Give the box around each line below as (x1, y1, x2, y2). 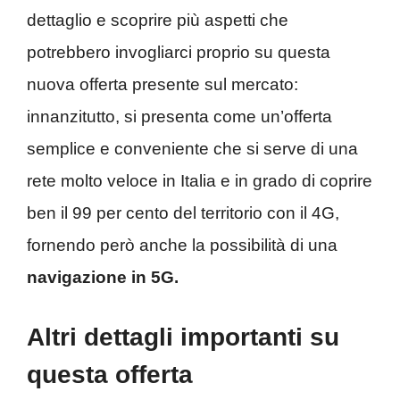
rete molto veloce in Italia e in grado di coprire (27, 171, 372, 190)
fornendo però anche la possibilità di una (27, 235, 337, 254)
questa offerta (27, 361, 193, 389)
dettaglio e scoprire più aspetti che (27, 10, 288, 29)
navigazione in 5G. (27, 267, 179, 287)
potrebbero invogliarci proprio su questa (27, 42, 330, 62)
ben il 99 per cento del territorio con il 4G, (27, 203, 339, 222)
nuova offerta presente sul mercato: (27, 74, 298, 94)
